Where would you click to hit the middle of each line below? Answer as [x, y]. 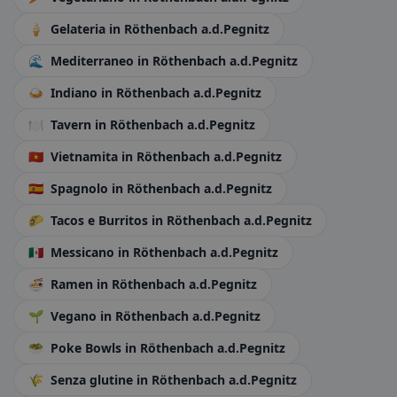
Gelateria [78, 29]
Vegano [75, 316]
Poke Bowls [86, 348]
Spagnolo [79, 188]
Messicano [82, 252]
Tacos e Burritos [99, 220]
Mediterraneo [92, 61]
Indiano [74, 93]
